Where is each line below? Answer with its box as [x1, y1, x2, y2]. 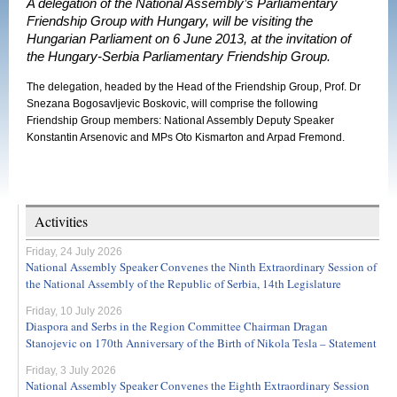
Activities [35, 212, 88, 230]
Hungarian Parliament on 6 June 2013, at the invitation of [27, 32, 351, 46]
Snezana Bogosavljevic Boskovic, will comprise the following [27, 97, 318, 110]
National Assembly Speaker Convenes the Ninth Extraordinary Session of [26, 259, 377, 275]
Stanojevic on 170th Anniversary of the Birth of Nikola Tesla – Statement [26, 335, 377, 351]
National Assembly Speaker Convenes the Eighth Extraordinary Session [26, 378, 370, 393]
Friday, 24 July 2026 [26, 245, 122, 258]
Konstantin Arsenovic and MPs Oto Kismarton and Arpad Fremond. [27, 131, 345, 144]
